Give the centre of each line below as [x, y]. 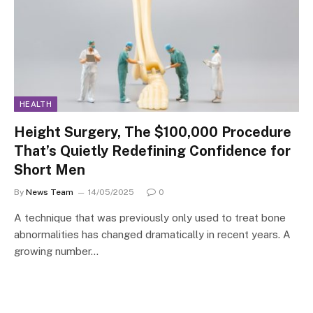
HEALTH [36, 104]
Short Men [50, 169]
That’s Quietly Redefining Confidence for [152, 151]
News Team [50, 192]
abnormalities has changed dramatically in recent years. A [152, 234]
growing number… [56, 251]
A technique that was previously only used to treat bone [150, 217]
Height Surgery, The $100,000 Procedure [153, 132]
